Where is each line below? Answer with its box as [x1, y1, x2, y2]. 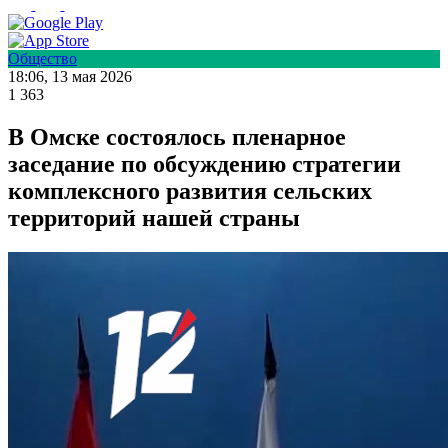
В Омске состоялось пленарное [8, 124, 346, 151]
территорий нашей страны [8, 205, 300, 232]
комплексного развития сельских [8, 178, 372, 205]
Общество [8, 50, 77, 68]
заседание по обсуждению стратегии [8, 151, 401, 178]
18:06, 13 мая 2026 [8, 68, 132, 86]
